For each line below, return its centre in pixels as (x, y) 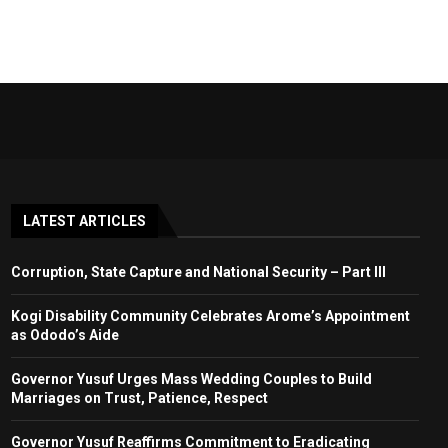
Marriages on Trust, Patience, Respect (139, 397)
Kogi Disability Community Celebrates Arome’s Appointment (210, 315)
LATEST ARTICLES (84, 220)
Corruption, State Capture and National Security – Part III (198, 271)
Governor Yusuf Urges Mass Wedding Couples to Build (191, 378)
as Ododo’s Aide (64, 334)
